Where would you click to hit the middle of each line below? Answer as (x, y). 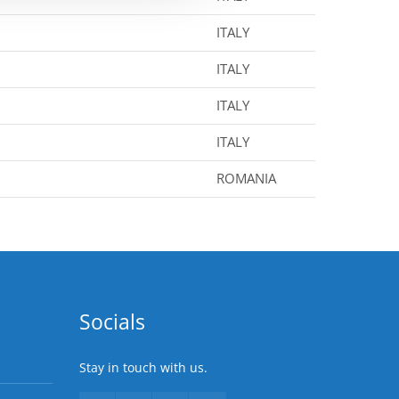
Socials (112, 322)
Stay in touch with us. (143, 367)
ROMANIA (246, 178)
